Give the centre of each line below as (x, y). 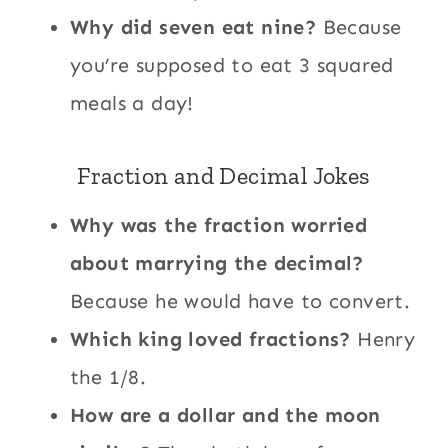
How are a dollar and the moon (225, 415)
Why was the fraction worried (219, 225)
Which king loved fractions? (210, 339)
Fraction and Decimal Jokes (224, 176)
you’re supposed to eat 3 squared (232, 65)
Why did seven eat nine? (193, 27)
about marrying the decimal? (217, 263)
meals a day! (132, 103)
